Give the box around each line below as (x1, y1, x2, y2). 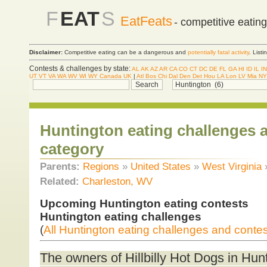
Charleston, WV (82, 175, 153, 188)
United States (130, 160, 191, 173)
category (39, 140, 104, 159)
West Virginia (201, 160, 262, 173)
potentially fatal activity (188, 49, 249, 56)
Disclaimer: (29, 49, 63, 56)
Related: (39, 175, 79, 188)
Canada (100, 72, 122, 79)
